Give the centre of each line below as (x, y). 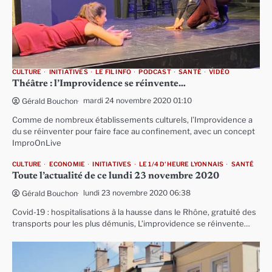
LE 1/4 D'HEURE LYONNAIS (181, 164)
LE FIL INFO (114, 72)
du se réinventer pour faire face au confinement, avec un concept (134, 131)
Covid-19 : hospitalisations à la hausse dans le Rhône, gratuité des (134, 212)
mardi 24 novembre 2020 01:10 (138, 100)
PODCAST (155, 72)
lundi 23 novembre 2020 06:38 (137, 193)
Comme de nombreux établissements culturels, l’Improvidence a (132, 120)
